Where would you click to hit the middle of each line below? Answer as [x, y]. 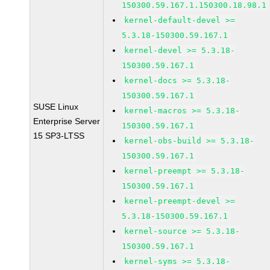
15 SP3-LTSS [59, 136]
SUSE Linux [56, 107]
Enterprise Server [67, 121]
